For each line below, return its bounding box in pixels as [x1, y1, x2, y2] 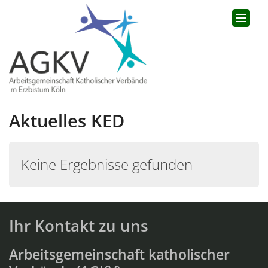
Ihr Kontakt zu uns [9, 215, 148, 237]
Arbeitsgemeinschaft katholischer [9, 245, 230, 264]
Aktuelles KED [9, 109, 124, 133]
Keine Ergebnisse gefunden [21, 154, 193, 175]
